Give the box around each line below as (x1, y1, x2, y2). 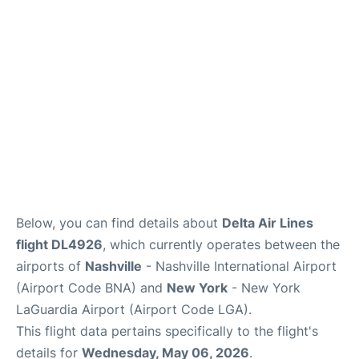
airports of (16, 258, 85, 275)
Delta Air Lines (222, 215, 313, 232)
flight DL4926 (16, 236, 103, 253)
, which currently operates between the (103, 236, 340, 253)
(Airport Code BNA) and (16, 280, 167, 296)
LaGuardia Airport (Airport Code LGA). (16, 301, 252, 318)
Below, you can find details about (16, 215, 222, 232)
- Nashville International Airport (142, 258, 337, 275)
